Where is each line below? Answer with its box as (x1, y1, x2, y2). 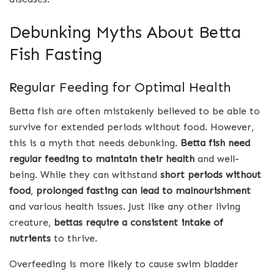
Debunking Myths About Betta (9, 21, 241, 42)
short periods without (160, 169, 261, 181)
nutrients (9, 232, 51, 245)
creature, (9, 217, 54, 229)
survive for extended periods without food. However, (9, 121, 254, 133)
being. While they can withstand (9, 169, 160, 181)
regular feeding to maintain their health (9, 153, 194, 165)
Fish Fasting (9, 43, 102, 64)
